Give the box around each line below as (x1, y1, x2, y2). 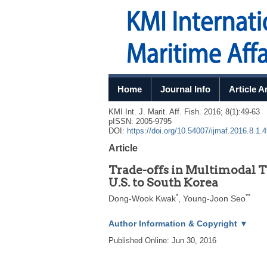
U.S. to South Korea (108, 175, 218, 190)
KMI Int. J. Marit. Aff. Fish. (108, 107, 201, 116)
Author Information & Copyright (108, 219, 240, 228)
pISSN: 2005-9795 (108, 117, 172, 126)
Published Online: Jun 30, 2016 (108, 235, 216, 245)
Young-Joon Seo (183, 194, 246, 203)
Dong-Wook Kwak (108, 194, 176, 203)
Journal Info (160, 84, 210, 94)
